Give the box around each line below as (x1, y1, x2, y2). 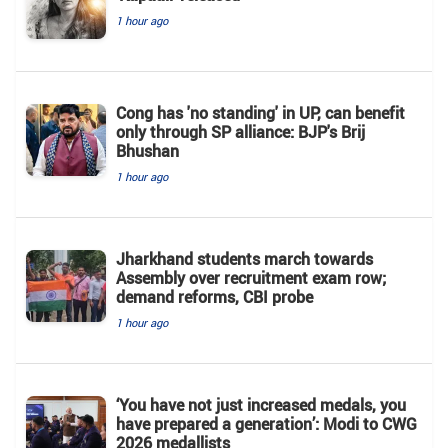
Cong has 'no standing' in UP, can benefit (116, 101, 405, 124)
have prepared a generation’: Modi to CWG (116, 412, 417, 435)
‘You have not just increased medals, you (116, 393, 406, 416)
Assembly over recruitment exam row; (116, 266, 386, 289)
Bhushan (116, 139, 179, 162)
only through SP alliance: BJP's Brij (116, 120, 365, 143)
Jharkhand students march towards (116, 247, 373, 270)
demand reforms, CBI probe (116, 285, 313, 308)
